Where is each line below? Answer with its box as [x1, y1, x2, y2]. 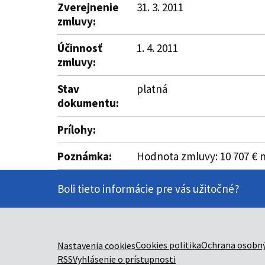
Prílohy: [57, 122, 96, 137]
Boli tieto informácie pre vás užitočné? [57, 182, 240, 196]
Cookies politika [135, 239, 201, 251]
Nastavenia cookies [57, 240, 135, 251]
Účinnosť [57, 41, 102, 55]
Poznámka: [57, 149, 112, 163]
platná [137, 82, 167, 96]
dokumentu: [57, 96, 119, 110]
